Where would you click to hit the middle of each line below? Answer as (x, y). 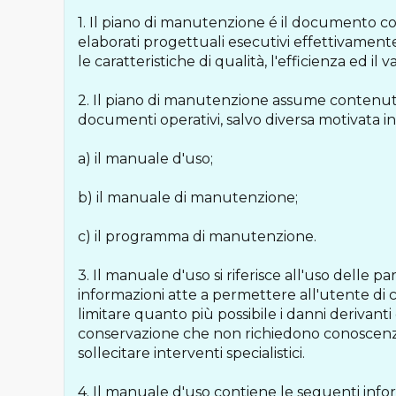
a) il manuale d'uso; (145, 159)
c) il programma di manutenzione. (197, 236)
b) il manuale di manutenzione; (188, 198)
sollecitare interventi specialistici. (191, 353)
